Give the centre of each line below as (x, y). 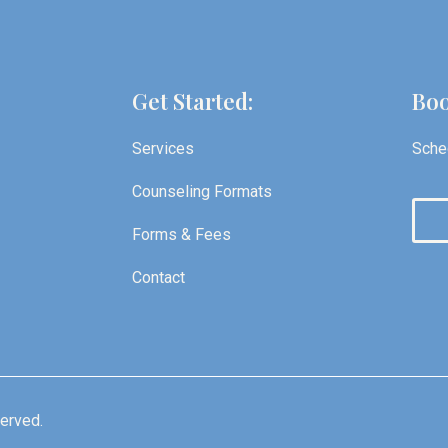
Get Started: (192, 101)
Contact (158, 277)
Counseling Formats (202, 191)
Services (163, 148)
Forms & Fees (181, 234)
